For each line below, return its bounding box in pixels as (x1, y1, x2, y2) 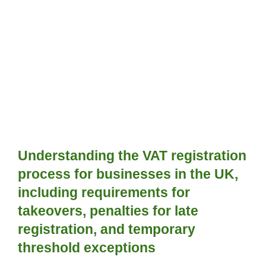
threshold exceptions (18, 239, 156, 255)
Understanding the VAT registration (18, 147, 246, 163)
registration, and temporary (18, 221, 195, 237)
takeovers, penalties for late (18, 202, 198, 218)
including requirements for (18, 184, 190, 200)
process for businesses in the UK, (18, 166, 238, 182)
